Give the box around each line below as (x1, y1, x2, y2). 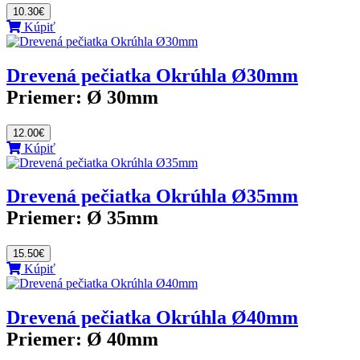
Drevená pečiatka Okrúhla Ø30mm (6, 64, 298, 86)
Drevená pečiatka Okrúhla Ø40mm (6, 307, 298, 329)
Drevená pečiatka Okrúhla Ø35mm (6, 186, 298, 207)
